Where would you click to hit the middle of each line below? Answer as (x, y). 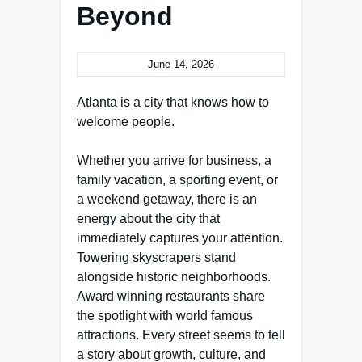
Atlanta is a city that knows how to (173, 102)
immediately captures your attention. (180, 238)
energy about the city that (148, 218)
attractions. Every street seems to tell (181, 335)
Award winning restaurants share (171, 296)
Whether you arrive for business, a (174, 160)
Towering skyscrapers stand (156, 257)
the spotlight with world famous (165, 315)
